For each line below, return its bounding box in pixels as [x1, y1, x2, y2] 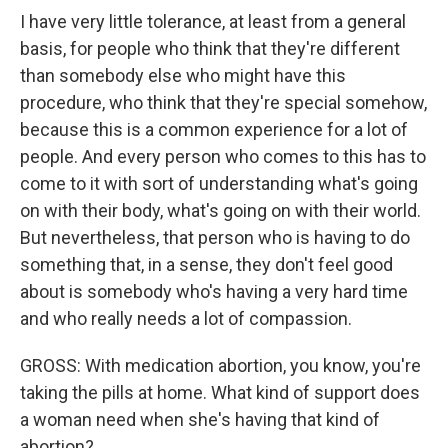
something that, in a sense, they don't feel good [20, 254, 393, 275]
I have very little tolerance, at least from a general [20, 11, 406, 32]
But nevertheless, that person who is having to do [20, 227, 410, 248]
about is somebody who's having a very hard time [20, 281, 408, 302]
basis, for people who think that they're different [20, 38, 400, 59]
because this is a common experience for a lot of [20, 119, 408, 140]
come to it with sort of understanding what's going [20, 173, 418, 194]
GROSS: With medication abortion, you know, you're [20, 355, 421, 376]
